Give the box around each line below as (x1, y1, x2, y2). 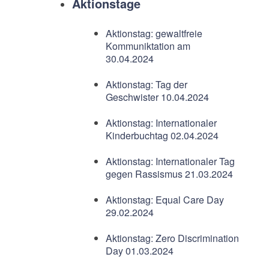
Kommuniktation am (105, 39, 190, 53)
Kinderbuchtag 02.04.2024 (105, 128, 219, 143)
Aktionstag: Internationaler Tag (105, 154, 235, 169)
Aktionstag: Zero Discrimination (105, 231, 239, 246)
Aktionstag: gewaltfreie (105, 26, 202, 41)
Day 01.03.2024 (105, 244, 174, 258)
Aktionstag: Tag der (105, 77, 187, 92)
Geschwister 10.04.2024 (105, 90, 209, 104)
